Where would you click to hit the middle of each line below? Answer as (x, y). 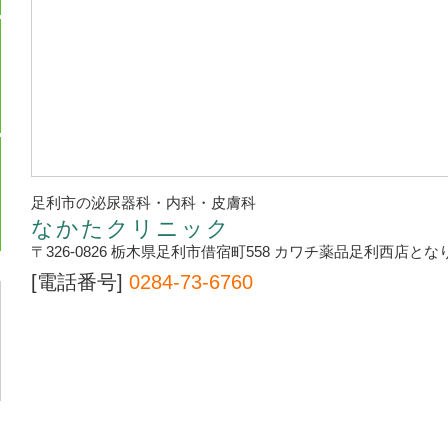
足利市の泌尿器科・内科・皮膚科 (143, 202)
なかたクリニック (131, 229)
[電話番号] (80, 282)
